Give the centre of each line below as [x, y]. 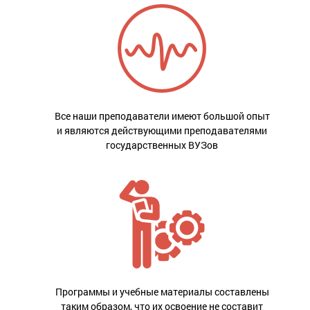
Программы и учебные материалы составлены [162, 292]
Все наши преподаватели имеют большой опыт [162, 116]
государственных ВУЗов [162, 145]
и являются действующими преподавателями [162, 131]
